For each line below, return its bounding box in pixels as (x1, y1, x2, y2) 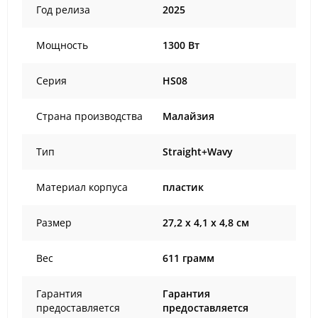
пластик (163, 180, 204, 194)
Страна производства (36, 109, 143, 123)
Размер (36, 216, 72, 229)
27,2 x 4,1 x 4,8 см (163, 216, 249, 229)
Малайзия (163, 109, 214, 123)
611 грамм (163, 251, 214, 265)
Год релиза (36, 3, 90, 16)
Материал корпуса (36, 180, 128, 194)
